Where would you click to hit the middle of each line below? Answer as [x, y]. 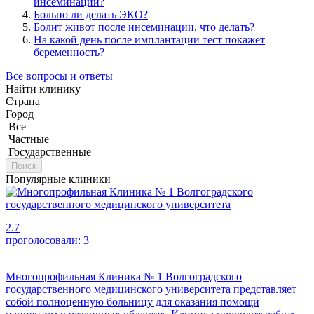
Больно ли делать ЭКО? [91, 14]
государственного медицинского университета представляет [151, 289]
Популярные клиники [58, 179]
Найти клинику [43, 89]
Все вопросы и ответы [59, 76]
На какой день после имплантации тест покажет [149, 40]
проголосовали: [45, 240]
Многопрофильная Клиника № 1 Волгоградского [124, 277]
